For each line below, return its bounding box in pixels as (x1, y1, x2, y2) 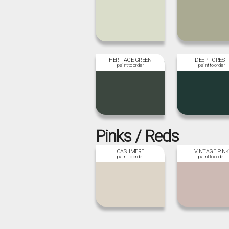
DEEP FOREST (195, 56, 228, 63)
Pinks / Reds (96, 126, 179, 146)
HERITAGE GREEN (109, 56, 151, 63)
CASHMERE (116, 148, 144, 155)
